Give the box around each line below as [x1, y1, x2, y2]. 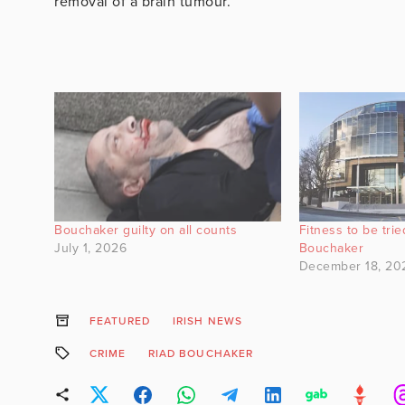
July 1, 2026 [54, 240, 127, 256]
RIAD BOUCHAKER [147, 346, 253, 360]
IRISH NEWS [173, 314, 242, 327]
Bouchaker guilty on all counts [54, 221, 237, 238]
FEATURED [89, 314, 151, 327]
